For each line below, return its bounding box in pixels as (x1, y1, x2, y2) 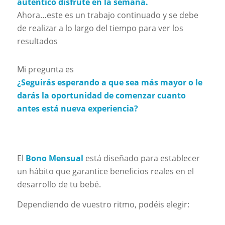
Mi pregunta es (17, 63, 74, 75)
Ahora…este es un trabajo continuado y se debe (17, 9, 198, 21)
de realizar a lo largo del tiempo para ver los (17, 22, 183, 34)
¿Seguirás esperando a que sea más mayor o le (17, 76, 202, 88)
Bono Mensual (25, 153, 83, 164)
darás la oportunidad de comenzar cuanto (17, 89, 186, 101)
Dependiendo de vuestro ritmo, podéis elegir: (17, 198, 189, 210)
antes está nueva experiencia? (17, 102, 138, 114)
